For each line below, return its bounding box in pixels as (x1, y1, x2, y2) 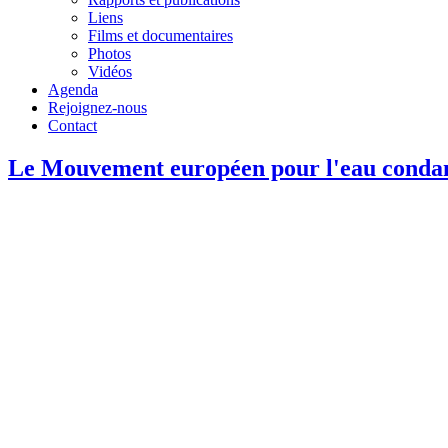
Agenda (48, 81, 98, 98)
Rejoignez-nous (48, 99, 147, 116)
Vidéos (88, 63, 132, 80)
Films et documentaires (88, 27, 233, 44)
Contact (48, 117, 97, 134)
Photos (88, 45, 131, 62)
